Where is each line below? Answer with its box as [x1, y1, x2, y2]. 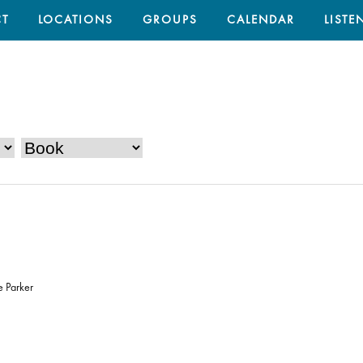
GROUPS [143, 14, 198, 27]
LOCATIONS [38, 14, 113, 27]
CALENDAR [227, 14, 295, 27]
